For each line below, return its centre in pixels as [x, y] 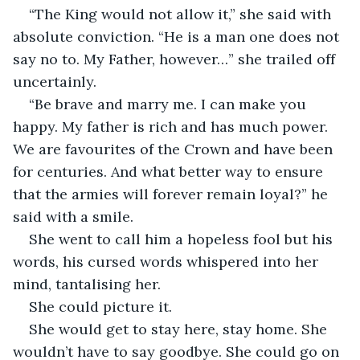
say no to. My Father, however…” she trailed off [176, 59]
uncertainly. [55, 81]
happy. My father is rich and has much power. [172, 126]
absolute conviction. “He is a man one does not [178, 36]
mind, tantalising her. [89, 284]
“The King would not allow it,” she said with [182, 14]
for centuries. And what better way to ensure [170, 171]
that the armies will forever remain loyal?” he [172, 194]
